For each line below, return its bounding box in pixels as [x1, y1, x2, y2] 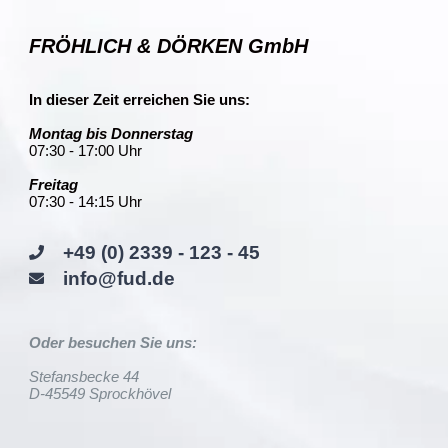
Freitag [28, 175, 78, 193]
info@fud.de [63, 267, 175, 289]
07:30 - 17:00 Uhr [28, 141, 142, 159]
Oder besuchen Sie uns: [28, 333, 197, 351]
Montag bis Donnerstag [28, 124, 193, 142]
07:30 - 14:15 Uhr [28, 192, 142, 210]
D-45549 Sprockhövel [28, 384, 171, 402]
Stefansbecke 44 [28, 367, 139, 385]
